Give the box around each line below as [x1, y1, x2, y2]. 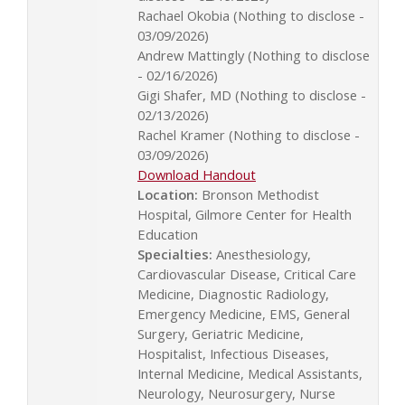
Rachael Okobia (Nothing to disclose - [137, 6, 364, 25]
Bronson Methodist [198, 185, 319, 204]
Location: [137, 185, 198, 204]
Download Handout [137, 165, 256, 184]
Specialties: [137, 245, 212, 264]
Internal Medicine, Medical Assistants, [137, 364, 363, 383]
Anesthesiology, [212, 245, 311, 264]
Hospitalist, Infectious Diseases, [137, 344, 329, 363]
